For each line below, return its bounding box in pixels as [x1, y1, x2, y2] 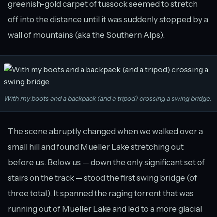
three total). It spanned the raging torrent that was [8, 188, 194, 199]
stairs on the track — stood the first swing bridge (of [8, 173, 197, 183]
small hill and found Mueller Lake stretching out [8, 142, 184, 152]
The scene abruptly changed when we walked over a [8, 126, 203, 137]
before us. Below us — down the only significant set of [8, 157, 205, 168]
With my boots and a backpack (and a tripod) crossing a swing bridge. [4, 94, 212, 103]
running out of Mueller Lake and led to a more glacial [8, 204, 202, 214]
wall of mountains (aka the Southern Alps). [8, 30, 165, 40]
